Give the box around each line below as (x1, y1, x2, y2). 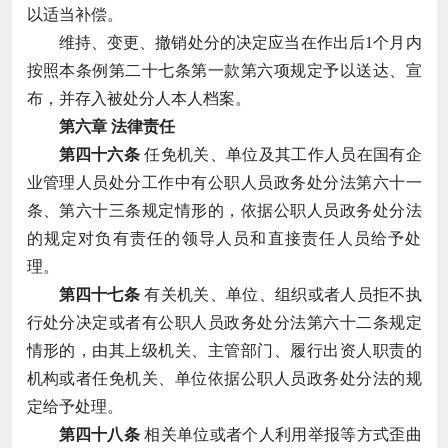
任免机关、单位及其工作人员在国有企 (140, 145, 422, 163)
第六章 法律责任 (58, 117, 175, 135)
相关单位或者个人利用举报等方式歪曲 (140, 425, 422, 443)
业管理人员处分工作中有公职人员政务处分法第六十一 (26, 173, 422, 191)
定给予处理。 (26, 397, 123, 415)
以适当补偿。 (26, 5, 123, 23)
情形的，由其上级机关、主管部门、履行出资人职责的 (26, 341, 422, 359)
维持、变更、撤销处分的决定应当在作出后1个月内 (58, 33, 422, 51)
